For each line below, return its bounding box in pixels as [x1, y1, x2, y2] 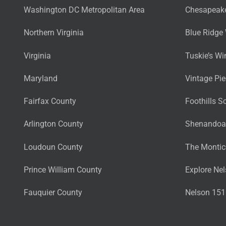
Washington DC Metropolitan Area [24, 5, 145, 15]
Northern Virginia [24, 28, 84, 38]
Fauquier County [24, 188, 82, 198]
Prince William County [24, 164, 102, 175]
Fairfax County [24, 96, 76, 106]
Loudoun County [24, 142, 83, 152]
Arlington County [24, 119, 83, 129]
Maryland [24, 73, 58, 83]
